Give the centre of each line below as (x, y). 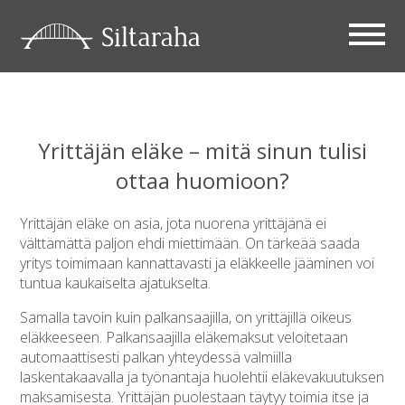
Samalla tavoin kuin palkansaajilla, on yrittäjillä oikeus (186, 317)
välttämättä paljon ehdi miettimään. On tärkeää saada (190, 243)
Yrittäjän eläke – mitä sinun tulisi (202, 151)
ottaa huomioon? (202, 180)
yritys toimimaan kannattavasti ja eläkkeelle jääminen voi (198, 263)
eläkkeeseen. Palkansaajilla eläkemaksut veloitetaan (184, 337)
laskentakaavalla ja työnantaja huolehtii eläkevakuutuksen (202, 377)
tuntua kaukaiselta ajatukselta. (118, 283)
